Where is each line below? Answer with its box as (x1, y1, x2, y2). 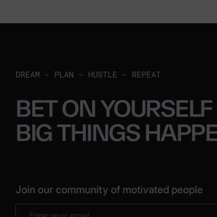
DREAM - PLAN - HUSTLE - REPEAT (15, 69, 161, 80)
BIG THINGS (15, 118, 144, 147)
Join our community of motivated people (15, 184, 203, 196)
